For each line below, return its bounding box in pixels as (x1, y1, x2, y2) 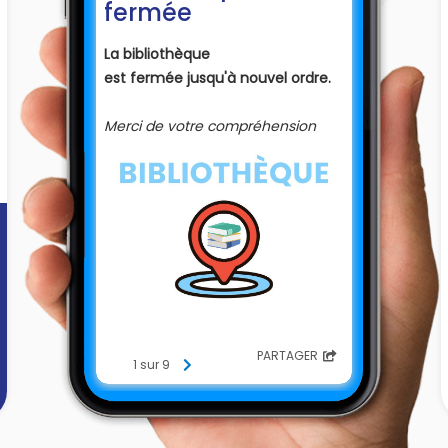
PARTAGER (256, 347, 318, 365)
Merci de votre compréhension (103, 115, 316, 136)
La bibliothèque (103, 43, 210, 64)
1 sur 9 (132, 355, 170, 373)
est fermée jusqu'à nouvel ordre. (103, 67, 331, 88)
